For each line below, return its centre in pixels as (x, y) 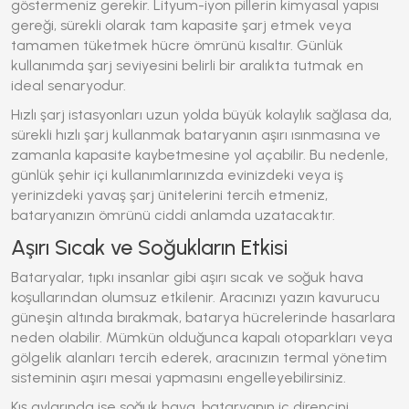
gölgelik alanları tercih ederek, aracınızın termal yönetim (199, 357)
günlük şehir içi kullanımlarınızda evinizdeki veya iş (177, 175)
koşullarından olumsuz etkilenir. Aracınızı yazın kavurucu (195, 297)
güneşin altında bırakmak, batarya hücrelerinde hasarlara (203, 317)
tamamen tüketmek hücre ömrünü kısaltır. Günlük (177, 45)
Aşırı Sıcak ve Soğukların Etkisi (149, 247)
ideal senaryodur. (68, 85)
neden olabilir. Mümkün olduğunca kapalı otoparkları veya (202, 337)
